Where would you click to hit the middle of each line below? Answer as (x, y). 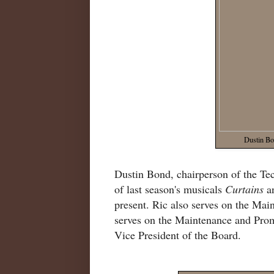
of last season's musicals (170, 189)
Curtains (246, 189)
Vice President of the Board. (178, 235)
